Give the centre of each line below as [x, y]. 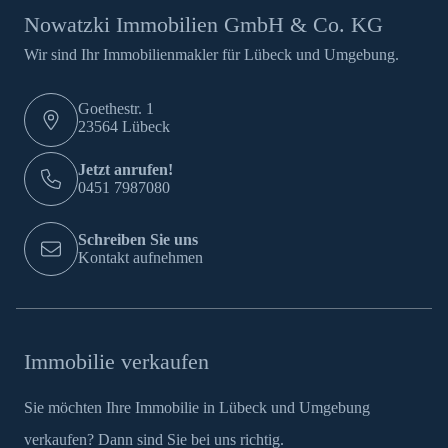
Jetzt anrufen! [125, 170]
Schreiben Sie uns [138, 240]
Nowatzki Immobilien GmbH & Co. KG [203, 25]
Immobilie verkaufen [116, 362]
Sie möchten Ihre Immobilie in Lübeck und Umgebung [197, 407]
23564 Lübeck [124, 127]
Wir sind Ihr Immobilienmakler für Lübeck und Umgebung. [211, 55]
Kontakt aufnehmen [140, 258]
